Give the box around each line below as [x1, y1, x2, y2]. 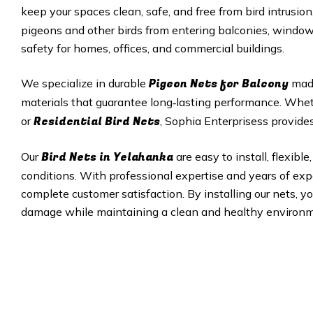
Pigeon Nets [149, 75, 217, 92]
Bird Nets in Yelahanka [41, 149, 176, 166]
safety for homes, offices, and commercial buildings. [21, 41, 284, 55]
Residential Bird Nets [34, 113, 160, 130]
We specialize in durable [21, 76, 149, 90]
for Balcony [220, 75, 289, 92]
